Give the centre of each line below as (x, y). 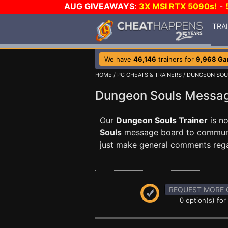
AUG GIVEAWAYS (99, 6)
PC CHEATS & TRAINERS (149, 75)
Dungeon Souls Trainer (162, 120)
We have (119, 59)
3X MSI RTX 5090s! (178, 6)
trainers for (176, 59)
